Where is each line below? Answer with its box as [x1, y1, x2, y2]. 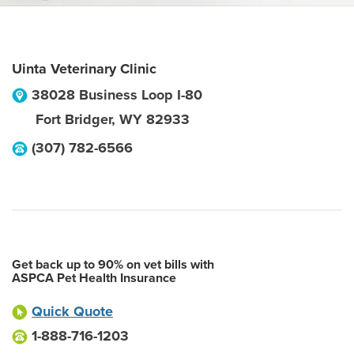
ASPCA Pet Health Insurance [12, 270, 176, 286]
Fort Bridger [36, 111, 111, 128]
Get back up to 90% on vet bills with [12, 257, 214, 273]
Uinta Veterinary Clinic [12, 60, 156, 77]
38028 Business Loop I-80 [32, 86, 202, 104]
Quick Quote [32, 303, 113, 320]
